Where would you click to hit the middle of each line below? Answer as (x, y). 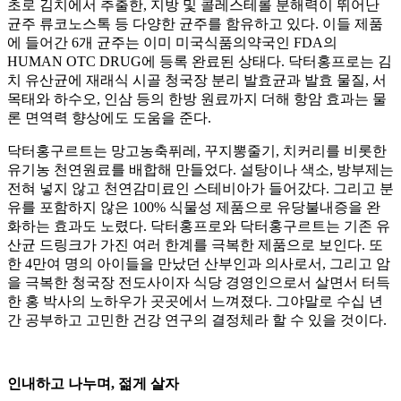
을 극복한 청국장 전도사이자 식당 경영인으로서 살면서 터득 (199, 283)
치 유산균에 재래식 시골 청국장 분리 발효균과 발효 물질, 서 (197, 81)
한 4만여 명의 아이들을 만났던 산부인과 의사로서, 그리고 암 (199, 264)
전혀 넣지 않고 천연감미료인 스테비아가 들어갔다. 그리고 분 (200, 189)
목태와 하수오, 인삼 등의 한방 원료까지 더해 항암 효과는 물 (197, 99)
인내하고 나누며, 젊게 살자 (93, 384)
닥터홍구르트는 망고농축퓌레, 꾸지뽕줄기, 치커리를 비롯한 (197, 151)
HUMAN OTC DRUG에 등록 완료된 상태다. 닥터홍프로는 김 (200, 62)
